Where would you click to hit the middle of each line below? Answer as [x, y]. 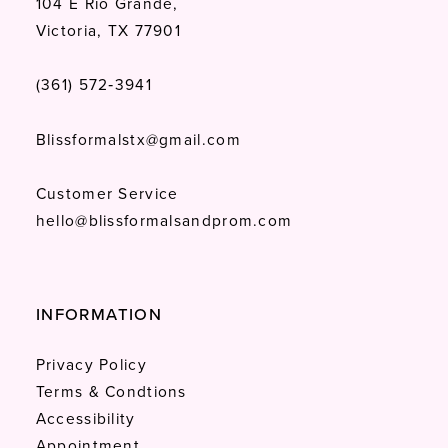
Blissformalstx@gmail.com [138, 139]
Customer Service [107, 194]
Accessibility [85, 419]
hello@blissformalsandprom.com [164, 221]
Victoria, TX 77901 [108, 30]
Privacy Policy [91, 365]
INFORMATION [99, 314]
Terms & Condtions [111, 392]
